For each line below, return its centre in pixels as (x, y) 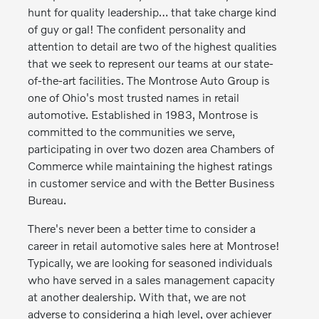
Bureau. (47, 200)
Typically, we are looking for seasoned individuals (151, 262)
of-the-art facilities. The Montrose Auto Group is (149, 80)
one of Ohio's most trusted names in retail (134, 97)
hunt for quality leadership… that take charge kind (152, 12)
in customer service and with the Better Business (152, 183)
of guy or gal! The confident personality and (137, 29)
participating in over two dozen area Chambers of (151, 148)
